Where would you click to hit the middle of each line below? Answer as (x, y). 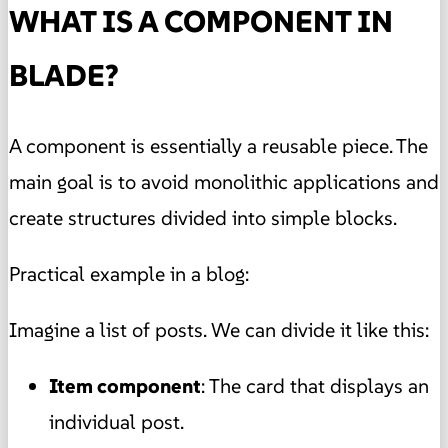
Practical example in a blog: (129, 273)
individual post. (116, 421)
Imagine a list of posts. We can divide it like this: (219, 329)
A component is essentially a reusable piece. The (218, 145)
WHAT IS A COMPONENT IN (201, 21)
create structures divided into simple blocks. (203, 217)
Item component (125, 385)
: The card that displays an (315, 385)
